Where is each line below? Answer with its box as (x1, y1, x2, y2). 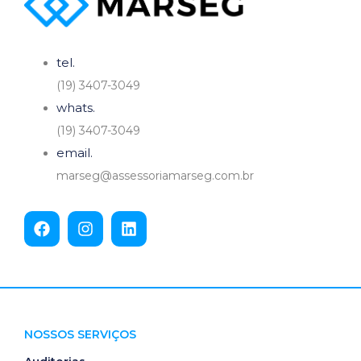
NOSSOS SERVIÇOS (24, 327, 136, 342)
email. (56, 145, 93, 161)
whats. (56, 100, 95, 116)
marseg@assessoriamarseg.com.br (56, 168, 254, 184)
